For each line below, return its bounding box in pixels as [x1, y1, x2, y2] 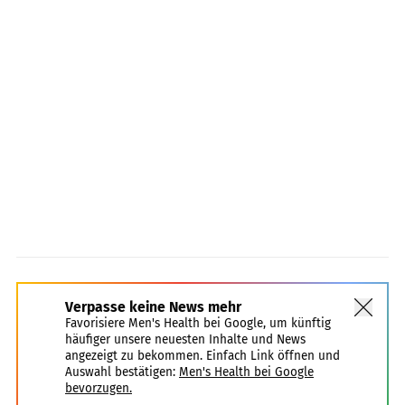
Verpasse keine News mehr [65, 297, 241, 316]
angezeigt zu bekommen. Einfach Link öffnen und [65, 347, 340, 363]
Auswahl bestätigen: [65, 363, 175, 380]
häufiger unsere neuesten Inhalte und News [65, 331, 306, 347]
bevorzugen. [65, 380, 132, 396]
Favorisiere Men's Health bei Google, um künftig [65, 315, 331, 331]
